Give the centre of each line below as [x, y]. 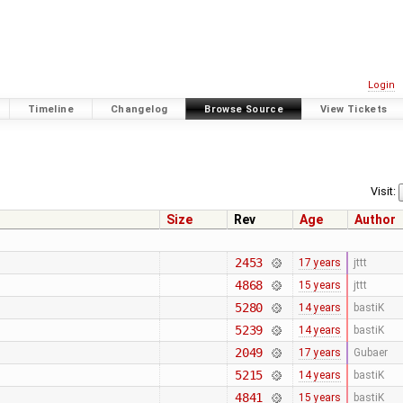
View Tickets [354, 109]
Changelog [139, 109]
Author [375, 220]
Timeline [50, 109]
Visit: [383, 192]
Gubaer [370, 353]
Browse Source [244, 109]
